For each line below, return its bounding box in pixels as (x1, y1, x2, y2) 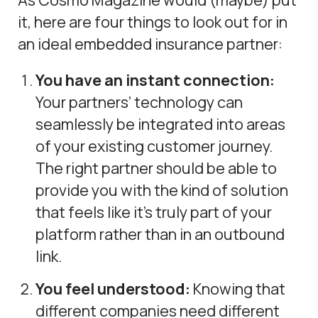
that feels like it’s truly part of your (35, 202, 273, 223)
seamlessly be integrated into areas (35, 114, 286, 135)
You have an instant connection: (35, 70, 275, 91)
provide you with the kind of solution (35, 180, 289, 201)
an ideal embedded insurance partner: (18, 33, 283, 55)
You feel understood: (35, 278, 194, 300)
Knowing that (193, 278, 286, 300)
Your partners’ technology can (35, 92, 243, 113)
